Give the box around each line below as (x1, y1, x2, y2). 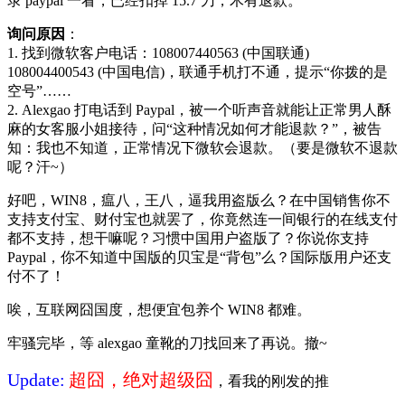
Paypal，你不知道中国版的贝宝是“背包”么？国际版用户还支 (7, 249, 391, 265)
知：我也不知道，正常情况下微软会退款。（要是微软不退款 (7, 139, 398, 155)
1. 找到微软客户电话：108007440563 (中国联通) (7, 44, 309, 61)
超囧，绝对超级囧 (69, 369, 213, 390)
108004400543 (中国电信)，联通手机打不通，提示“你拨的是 (7, 63, 388, 80)
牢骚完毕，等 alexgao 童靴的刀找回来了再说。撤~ (7, 334, 327, 351)
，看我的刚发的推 (213, 372, 329, 389)
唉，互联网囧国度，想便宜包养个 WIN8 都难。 (7, 301, 311, 317)
